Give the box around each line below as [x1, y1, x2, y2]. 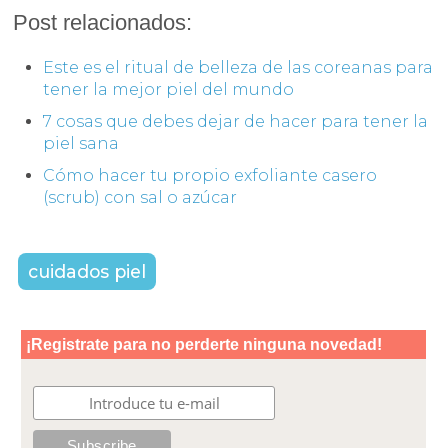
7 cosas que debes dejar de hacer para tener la [43, 111, 429, 131]
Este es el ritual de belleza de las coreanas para [43, 57, 434, 77]
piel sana [43, 133, 120, 153]
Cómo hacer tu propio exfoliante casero [43, 165, 378, 185]
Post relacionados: [13, 9, 193, 35]
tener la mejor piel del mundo [43, 79, 295, 99]
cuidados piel [28, 260, 147, 282]
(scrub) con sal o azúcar [43, 187, 238, 207]
